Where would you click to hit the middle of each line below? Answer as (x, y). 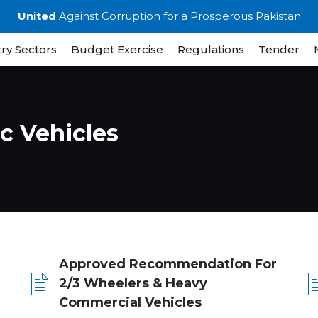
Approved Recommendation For (168, 264)
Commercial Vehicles (130, 302)
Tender (279, 49)
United (37, 16)
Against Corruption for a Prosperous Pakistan (178, 16)
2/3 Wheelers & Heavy (133, 283)
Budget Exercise (117, 49)
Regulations (211, 49)
